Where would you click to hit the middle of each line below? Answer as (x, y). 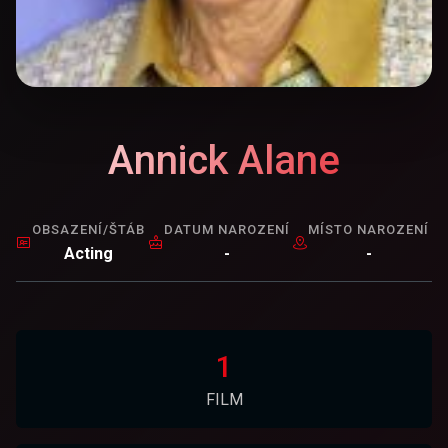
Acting (88, 253)
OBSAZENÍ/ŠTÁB (88, 229)
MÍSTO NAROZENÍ (369, 229)
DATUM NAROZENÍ (226, 229)
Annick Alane (224, 160)
